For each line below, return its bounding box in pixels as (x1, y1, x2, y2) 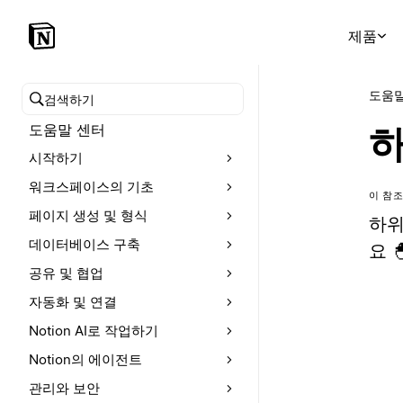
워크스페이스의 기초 (29, 178, 154, 195)
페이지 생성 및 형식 (29, 207, 148, 224)
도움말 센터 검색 (30, 100, 139, 119)
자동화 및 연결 (29, 293, 117, 310)
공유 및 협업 (29, 264, 103, 282)
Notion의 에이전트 (29, 351, 142, 368)
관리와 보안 (29, 380, 100, 397)
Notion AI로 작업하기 (29, 322, 158, 339)
